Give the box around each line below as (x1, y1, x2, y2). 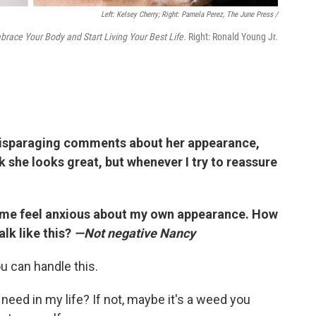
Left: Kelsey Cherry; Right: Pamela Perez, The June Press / (101, 10, 278, 19)
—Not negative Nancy (74, 226, 195, 241)
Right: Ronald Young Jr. (188, 31, 278, 42)
